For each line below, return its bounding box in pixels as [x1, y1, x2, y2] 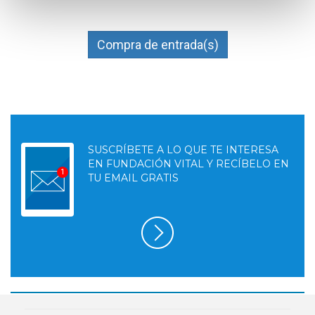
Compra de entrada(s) [96, 37, 219, 52]
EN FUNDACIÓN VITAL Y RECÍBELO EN [88, 157, 289, 170]
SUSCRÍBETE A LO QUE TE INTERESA [88, 143, 278, 156]
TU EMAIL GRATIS [88, 171, 179, 184]
